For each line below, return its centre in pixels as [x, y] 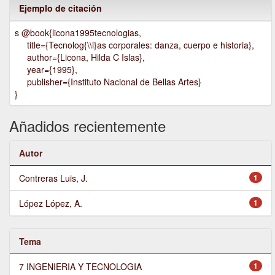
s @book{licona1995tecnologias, [78, 33]
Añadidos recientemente [87, 126]
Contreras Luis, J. [53, 178]
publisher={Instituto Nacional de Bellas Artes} [108, 82]
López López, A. [51, 203]
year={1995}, [46, 70]
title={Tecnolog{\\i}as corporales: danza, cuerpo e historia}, [134, 45]
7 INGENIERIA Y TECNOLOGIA [80, 267]
